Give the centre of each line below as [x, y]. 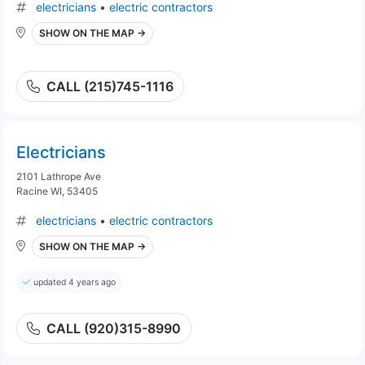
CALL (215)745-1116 [110, 86]
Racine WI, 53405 [57, 191]
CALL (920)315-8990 [114, 328]
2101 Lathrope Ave [59, 176]
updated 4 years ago [75, 282]
